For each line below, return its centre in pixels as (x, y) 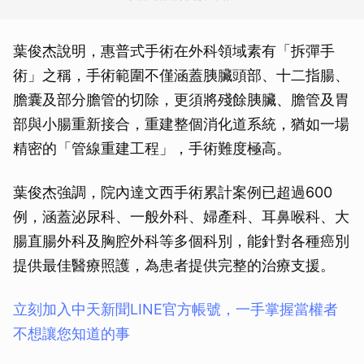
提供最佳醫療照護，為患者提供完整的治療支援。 (174, 265)
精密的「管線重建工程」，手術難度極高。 (152, 148)
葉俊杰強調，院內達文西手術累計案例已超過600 (173, 192)
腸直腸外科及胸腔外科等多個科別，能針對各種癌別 (181, 240)
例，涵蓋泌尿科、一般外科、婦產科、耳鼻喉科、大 (181, 216)
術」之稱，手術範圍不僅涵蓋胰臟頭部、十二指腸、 (181, 75)
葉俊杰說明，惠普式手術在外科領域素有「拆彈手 (174, 50)
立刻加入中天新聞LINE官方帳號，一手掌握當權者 (175, 309)
